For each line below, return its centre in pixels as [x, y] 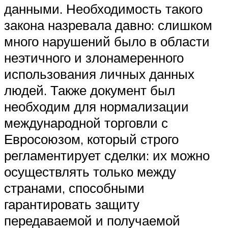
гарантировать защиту [72, 204]
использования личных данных [99, 74]
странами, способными [74, 188]
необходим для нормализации [96, 106]
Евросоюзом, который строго [91, 139]
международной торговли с [86, 122]
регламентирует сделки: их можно [107, 155]
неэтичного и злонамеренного [94, 57]
